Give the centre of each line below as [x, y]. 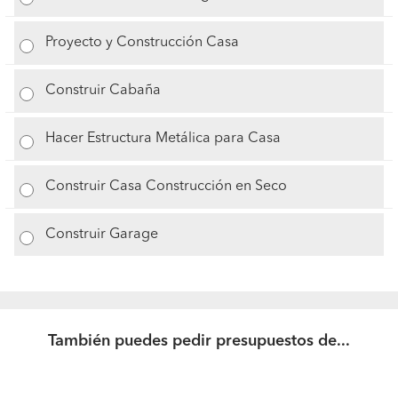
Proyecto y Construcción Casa [143, 43]
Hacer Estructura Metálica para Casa [163, 139]
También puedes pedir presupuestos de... [199, 341]
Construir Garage [102, 235]
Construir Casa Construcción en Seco [167, 187]
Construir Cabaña [103, 91]
